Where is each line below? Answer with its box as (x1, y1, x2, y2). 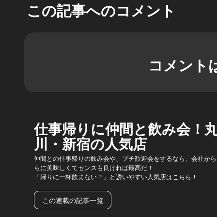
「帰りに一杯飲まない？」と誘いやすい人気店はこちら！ (34, 171, 198, 181)
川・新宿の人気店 (34, 133, 147, 154)
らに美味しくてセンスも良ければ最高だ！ (34, 162, 154, 172)
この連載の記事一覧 (42, 195, 103, 205)
